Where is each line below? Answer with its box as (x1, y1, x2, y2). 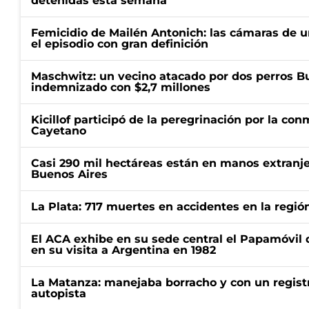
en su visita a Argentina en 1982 (31, 243, 216, 257)
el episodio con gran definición (31, 37, 208, 50)
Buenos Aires (31, 168, 108, 181)
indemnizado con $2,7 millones (31, 81, 210, 94)
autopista (31, 287, 86, 300)
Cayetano (31, 124, 86, 137)
